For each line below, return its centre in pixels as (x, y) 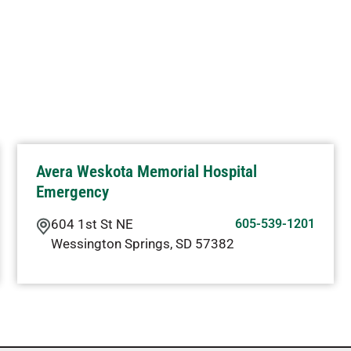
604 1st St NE (92, 224)
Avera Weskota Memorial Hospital (146, 172)
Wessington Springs (110, 244)
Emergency (72, 192)
